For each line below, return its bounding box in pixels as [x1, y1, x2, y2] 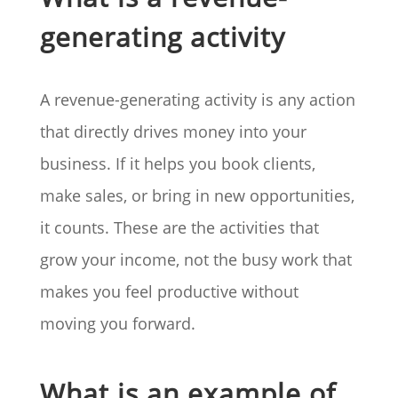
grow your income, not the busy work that [39, 249, 352, 271]
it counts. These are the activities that [39, 217, 319, 239]
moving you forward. [39, 313, 195, 335]
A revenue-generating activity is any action [39, 89, 355, 111]
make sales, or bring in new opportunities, [39, 185, 354, 207]
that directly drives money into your [39, 121, 306, 143]
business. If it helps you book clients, [39, 153, 315, 175]
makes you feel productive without [39, 281, 298, 303]
